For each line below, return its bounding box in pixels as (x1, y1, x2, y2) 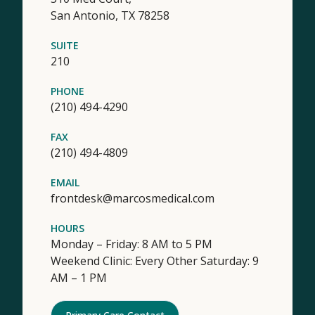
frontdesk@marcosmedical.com (51, 190, 214, 206)
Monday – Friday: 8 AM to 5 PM (51, 236, 212, 252)
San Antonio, (51, 7, 121, 23)
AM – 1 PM (51, 269, 107, 285)
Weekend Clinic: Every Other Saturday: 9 (51, 252, 259, 269)
